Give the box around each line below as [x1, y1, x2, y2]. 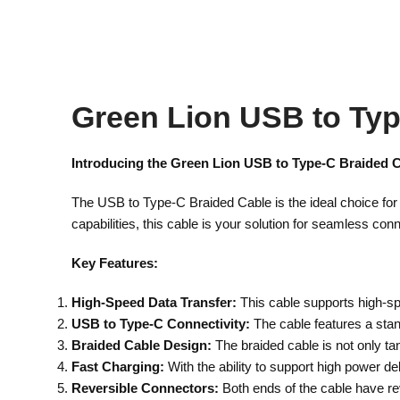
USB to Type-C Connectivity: [71, 315, 250, 331]
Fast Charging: [71, 358, 164, 374]
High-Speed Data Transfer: [71, 294, 237, 310]
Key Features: [71, 254, 158, 271]
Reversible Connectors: [71, 379, 219, 396]
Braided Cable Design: [71, 337, 212, 353]
